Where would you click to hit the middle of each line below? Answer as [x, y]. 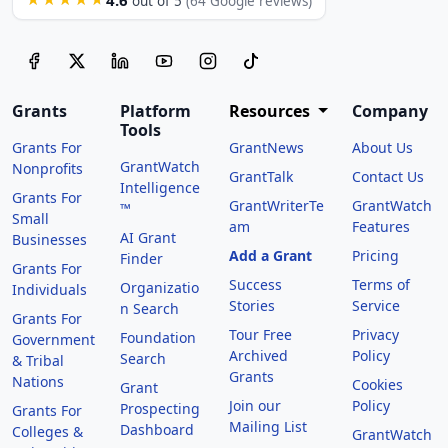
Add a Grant [270, 255]
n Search [150, 308]
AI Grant [148, 237]
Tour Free [260, 334]
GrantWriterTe [276, 205]
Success [255, 284]
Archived [258, 355]
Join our [254, 405]
